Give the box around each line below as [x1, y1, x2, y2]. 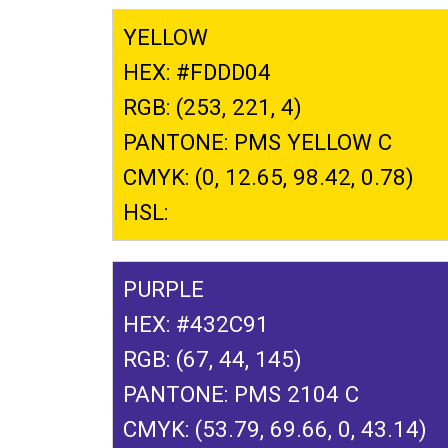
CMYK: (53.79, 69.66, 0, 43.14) [123, 415, 427, 442]
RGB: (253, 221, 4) [123, 93, 302, 120]
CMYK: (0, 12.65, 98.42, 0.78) [123, 163, 414, 190]
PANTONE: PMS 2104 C [123, 380, 359, 407]
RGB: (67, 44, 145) [123, 345, 302, 372]
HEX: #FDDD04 [123, 58, 271, 85]
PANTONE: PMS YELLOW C [123, 128, 392, 155]
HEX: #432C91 [123, 310, 269, 337]
